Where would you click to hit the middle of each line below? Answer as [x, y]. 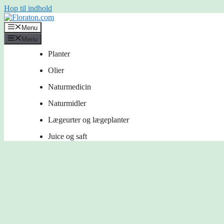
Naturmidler [67, 103]
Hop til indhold [28, 8]
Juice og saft [67, 136]
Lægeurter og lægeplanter [88, 119]
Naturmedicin [69, 86]
